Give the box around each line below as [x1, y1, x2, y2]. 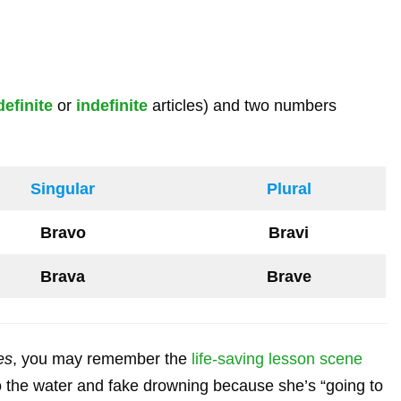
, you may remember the [13, 349, 192, 368]
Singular [30, 180, 95, 199]
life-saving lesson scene [192, 349, 363, 368]
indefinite [76, 96, 148, 115]
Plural [266, 180, 311, 199]
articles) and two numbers [148, 96, 337, 115]
